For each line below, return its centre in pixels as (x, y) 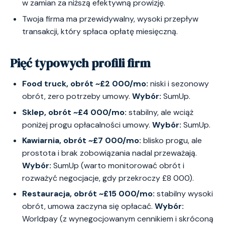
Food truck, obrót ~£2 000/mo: (85, 84)
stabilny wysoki (184, 194)
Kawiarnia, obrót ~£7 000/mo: (82, 141)
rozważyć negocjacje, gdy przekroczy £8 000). (108, 178)
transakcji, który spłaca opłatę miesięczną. (100, 31)
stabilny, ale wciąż (160, 112)
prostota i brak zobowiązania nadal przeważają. (109, 153)
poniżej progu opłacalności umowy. (87, 125)
